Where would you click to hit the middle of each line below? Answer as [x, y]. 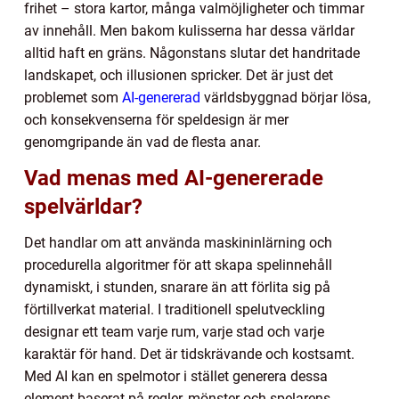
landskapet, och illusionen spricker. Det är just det [179, 75]
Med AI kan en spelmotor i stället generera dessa [176, 376]
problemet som [73, 97]
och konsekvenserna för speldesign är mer [156, 119]
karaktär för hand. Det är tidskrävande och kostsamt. [189, 354]
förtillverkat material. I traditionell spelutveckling [175, 309]
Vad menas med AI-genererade [174, 178]
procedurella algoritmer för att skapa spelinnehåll [178, 265]
